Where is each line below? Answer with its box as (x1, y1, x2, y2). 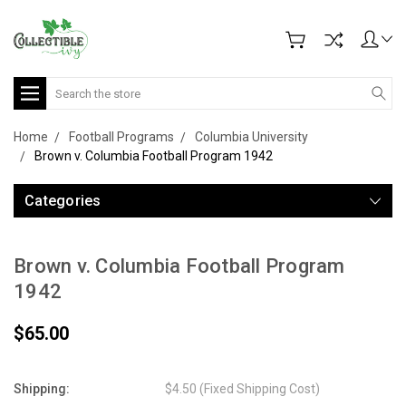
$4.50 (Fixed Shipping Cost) (165, 382, 321, 396)
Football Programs (69, 130, 174, 144)
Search (46, 79, 87, 93)
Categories (24, 192, 101, 209)
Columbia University (195, 130, 308, 144)
